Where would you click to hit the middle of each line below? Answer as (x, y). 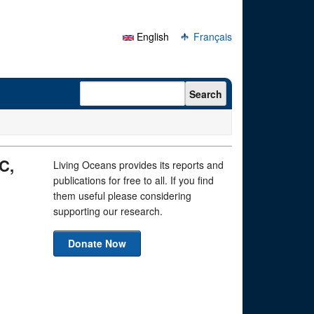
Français (211, 36)
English (151, 36)
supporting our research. (108, 211)
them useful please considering (122, 196)
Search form (117, 88)
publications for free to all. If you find (134, 180)
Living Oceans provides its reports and (138, 165)
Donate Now (97, 243)
